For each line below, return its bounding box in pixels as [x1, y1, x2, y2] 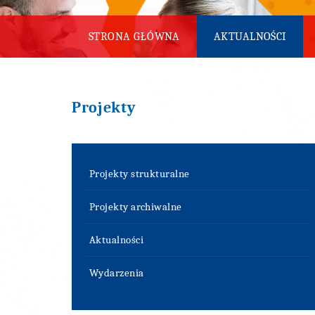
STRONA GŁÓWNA [89, 30, 180, 43]
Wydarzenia [89, 266, 144, 279]
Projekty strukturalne [89, 167, 190, 180]
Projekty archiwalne [89, 200, 182, 213]
